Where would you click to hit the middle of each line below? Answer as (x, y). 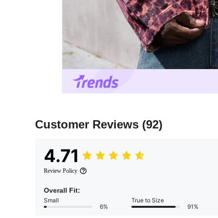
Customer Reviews (89, 125)
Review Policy (61, 171)
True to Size (148, 200)
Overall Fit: (62, 191)
